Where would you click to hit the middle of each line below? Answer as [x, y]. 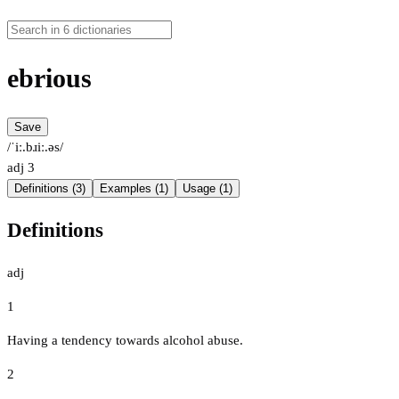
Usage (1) [208, 189]
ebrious [49, 78]
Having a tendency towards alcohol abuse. [125, 340]
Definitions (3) [50, 189]
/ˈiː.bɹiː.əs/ [35, 147]
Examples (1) [134, 189]
